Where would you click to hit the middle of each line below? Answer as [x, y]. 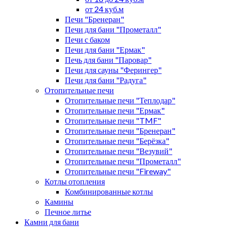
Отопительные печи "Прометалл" [123, 161]
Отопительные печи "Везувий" [119, 150]
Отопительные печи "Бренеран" [120, 130]
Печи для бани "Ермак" [105, 49]
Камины [59, 201]
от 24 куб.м [104, 9]
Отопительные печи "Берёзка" [117, 140]
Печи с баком [87, 39]
